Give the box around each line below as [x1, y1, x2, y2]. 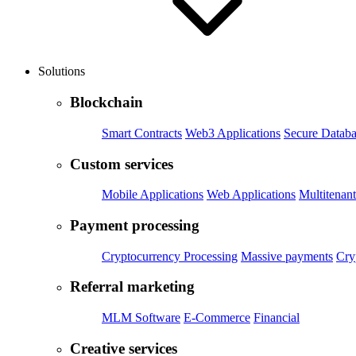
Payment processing [70, 216, 199, 234]
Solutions [38, 64, 88, 79]
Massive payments [241, 249, 333, 263]
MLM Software [102, 311, 180, 325]
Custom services [70, 155, 173, 172]
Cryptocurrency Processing [102, 249, 238, 263]
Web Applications [207, 188, 296, 202]
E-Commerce [184, 311, 250, 325]
